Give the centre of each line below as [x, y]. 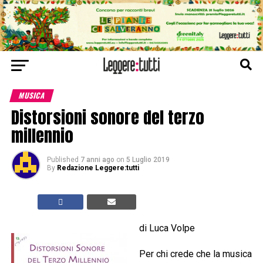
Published [63, 160]
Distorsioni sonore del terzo [107, 117]
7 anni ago [97, 160]
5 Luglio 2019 [148, 160]
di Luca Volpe [167, 228]
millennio [42, 136]
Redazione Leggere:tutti [98, 168]
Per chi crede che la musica [195, 254]
